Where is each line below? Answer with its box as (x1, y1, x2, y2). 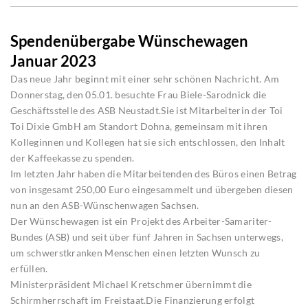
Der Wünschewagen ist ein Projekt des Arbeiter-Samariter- (10, 215, 272, 228)
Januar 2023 (10, 52, 96, 71)
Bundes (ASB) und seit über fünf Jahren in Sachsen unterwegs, (10, 231, 283, 243)
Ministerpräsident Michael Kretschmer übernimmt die (10, 278, 252, 291)
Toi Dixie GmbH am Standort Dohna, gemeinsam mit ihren (10, 120, 267, 133)
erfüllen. (10, 263, 48, 275)
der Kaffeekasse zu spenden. (10, 152, 135, 164)
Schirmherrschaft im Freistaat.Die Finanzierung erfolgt (10, 294, 255, 307)
